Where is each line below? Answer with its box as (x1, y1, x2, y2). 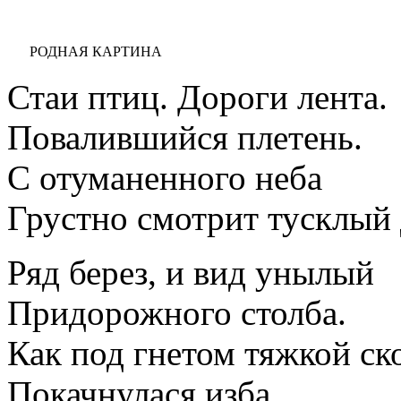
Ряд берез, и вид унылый (7, 252, 374, 292)
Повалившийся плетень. (7, 117, 363, 157)
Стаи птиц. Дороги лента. (7, 77, 388, 116)
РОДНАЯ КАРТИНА (30, 43, 162, 59)
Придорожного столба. (7, 293, 346, 332)
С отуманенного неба (7, 158, 322, 197)
